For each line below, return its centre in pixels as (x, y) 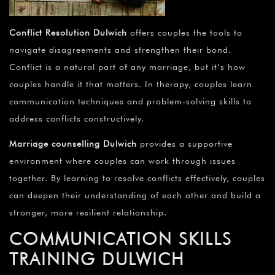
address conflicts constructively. (77, 119)
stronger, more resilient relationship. (88, 213)
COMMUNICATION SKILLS (121, 239)
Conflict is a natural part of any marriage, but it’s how (127, 67)
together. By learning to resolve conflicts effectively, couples (137, 178)
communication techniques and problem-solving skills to (130, 102)
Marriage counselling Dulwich (73, 144)
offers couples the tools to (186, 33)
